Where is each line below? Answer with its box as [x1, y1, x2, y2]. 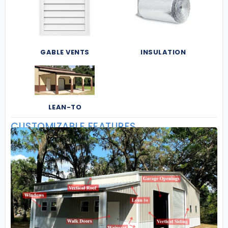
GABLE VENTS [40, 47, 90, 57]
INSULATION [140, 47, 186, 57]
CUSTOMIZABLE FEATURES [11, 120, 136, 134]
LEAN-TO [48, 102, 82, 112]
